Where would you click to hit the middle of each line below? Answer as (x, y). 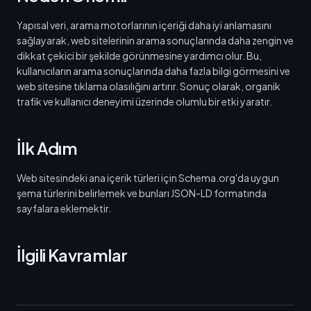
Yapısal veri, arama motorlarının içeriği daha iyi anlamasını (144, 25)
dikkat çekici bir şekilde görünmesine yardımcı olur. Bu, (139, 56)
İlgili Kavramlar (72, 255)
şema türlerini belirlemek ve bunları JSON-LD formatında (142, 193)
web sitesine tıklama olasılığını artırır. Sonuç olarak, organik (149, 86)
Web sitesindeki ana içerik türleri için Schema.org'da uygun (148, 178)
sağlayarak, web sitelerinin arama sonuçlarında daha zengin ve (155, 40)
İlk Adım (47, 148)
